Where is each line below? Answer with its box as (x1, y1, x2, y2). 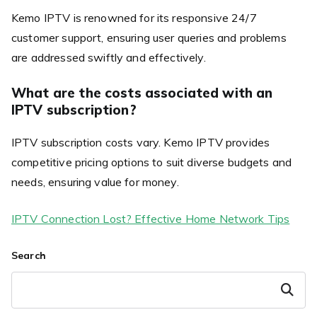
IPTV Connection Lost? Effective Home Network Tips (11, 211, 290, 226)
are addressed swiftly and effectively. (11, 50, 206, 64)
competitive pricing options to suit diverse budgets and (11, 154, 292, 169)
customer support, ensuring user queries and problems (11, 30, 287, 45)
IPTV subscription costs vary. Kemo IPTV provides (11, 134, 270, 149)
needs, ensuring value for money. (11, 174, 179, 189)
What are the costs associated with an (11, 83, 273, 101)
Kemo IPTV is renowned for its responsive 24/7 (11, 10, 257, 25)
